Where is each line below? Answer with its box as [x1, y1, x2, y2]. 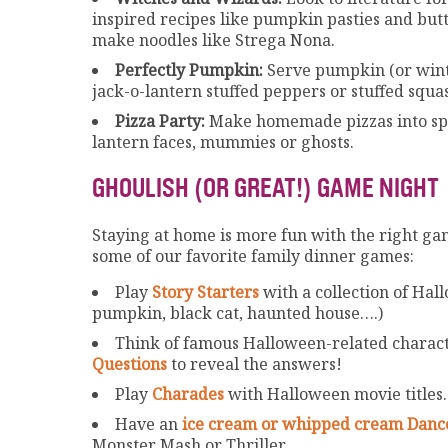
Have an [115, 412, 182, 435]
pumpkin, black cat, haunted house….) [92, 301, 383, 324]
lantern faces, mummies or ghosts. [92, 131, 354, 154]
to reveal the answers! [167, 352, 342, 375]
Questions [92, 352, 167, 375]
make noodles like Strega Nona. [92, 29, 335, 52]
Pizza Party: [115, 110, 205, 133]
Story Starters [152, 280, 259, 303]
